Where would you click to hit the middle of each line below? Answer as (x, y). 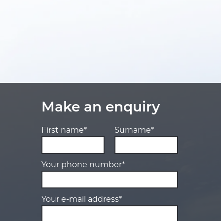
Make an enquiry (100, 108)
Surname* (134, 131)
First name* (64, 131)
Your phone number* (83, 165)
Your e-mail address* (81, 200)
